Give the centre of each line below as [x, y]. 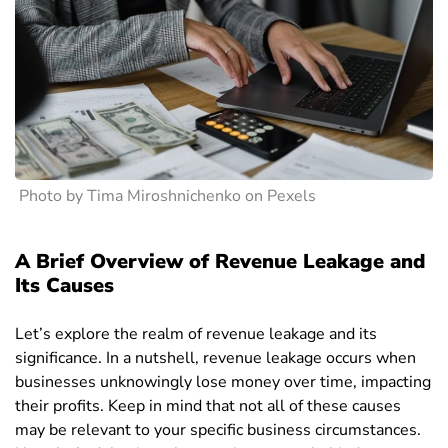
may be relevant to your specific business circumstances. [218, 430]
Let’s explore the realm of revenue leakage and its [196, 334]
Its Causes [64, 286]
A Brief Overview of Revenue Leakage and [220, 262]
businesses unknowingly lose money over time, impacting [223, 382]
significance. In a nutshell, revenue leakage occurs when [215, 358]
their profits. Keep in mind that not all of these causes [208, 406]
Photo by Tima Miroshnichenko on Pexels [167, 196]
